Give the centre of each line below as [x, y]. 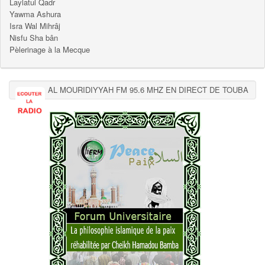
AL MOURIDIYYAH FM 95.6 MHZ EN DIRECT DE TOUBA [148, 89]
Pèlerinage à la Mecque [50, 49]
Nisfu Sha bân [34, 37]
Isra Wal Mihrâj [35, 25]
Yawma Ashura [35, 14]
